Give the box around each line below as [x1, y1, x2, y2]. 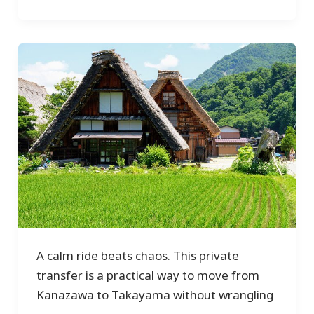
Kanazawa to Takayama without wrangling [36, 287, 273, 303]
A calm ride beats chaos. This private [36, 247, 239, 264]
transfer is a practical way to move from [36, 267, 259, 284]
